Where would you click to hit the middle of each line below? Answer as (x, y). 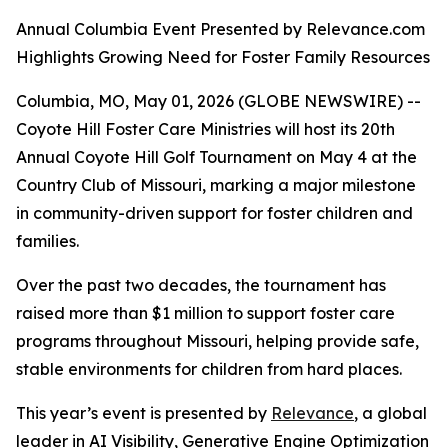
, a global (390, 413)
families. (47, 241)
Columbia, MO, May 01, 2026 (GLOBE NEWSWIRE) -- (218, 101)
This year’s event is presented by (143, 413)
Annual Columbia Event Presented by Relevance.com (220, 29)
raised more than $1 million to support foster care (205, 313)
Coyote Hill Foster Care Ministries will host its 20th (205, 129)
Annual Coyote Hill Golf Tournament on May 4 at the (216, 157)
